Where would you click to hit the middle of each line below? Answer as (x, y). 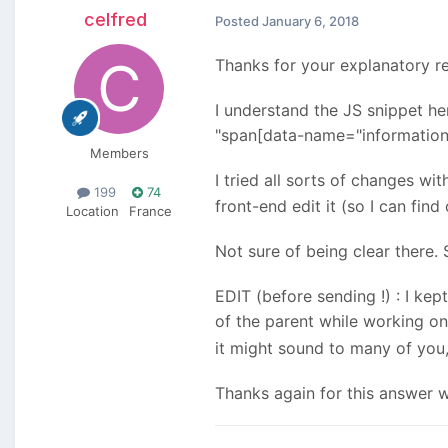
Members (119, 153)
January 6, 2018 (310, 20)
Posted (238, 20)
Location (92, 211)
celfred (115, 20)
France (150, 211)
